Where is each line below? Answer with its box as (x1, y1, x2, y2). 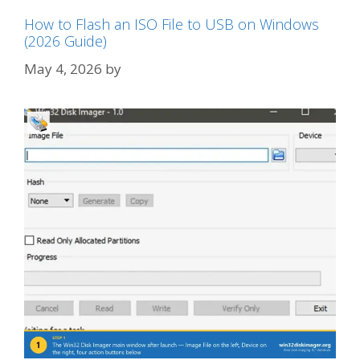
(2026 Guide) (24, 31, 107, 51)
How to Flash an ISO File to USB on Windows (24, 14, 319, 34)
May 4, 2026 (24, 59, 102, 78)
